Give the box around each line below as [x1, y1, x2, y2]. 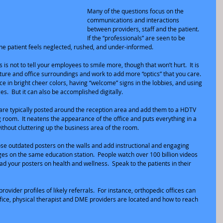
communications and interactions [87, 16, 181, 24]
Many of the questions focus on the [87, 7, 185, 15]
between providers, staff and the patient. [87, 25, 202, 33]
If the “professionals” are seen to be [87, 34, 187, 42]
